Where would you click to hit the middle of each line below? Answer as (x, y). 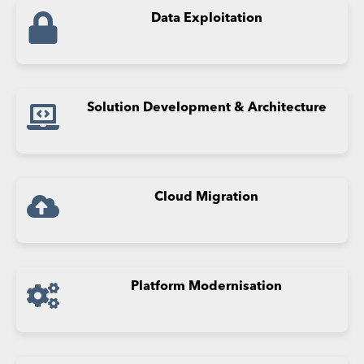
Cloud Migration (206, 198)
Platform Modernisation (206, 287)
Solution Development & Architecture (206, 108)
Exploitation (223, 19)
